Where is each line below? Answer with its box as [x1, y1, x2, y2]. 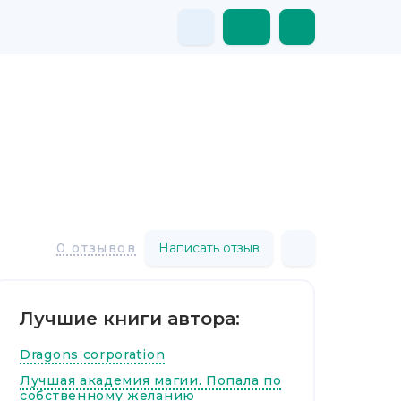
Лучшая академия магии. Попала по [20, 372, 282, 388]
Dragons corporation [20, 346, 166, 363]
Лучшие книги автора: [20, 308, 240, 329]
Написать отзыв [158, 239, 260, 256]
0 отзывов [56, 240, 136, 256]
